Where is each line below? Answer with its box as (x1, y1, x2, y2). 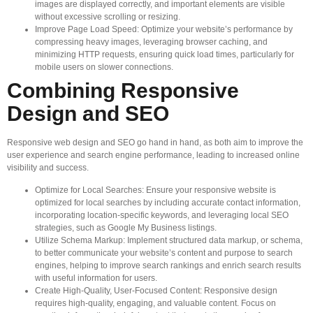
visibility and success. (7, 162, 89, 173)
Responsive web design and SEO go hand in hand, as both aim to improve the (7, 137, 303, 147)
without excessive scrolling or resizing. (35, 11, 180, 22)
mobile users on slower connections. (35, 61, 173, 72)
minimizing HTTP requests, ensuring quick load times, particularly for (35, 49, 294, 59)
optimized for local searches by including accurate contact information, (35, 197, 300, 208)
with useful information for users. (35, 272, 157, 283)
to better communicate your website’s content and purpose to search (35, 247, 293, 258)
